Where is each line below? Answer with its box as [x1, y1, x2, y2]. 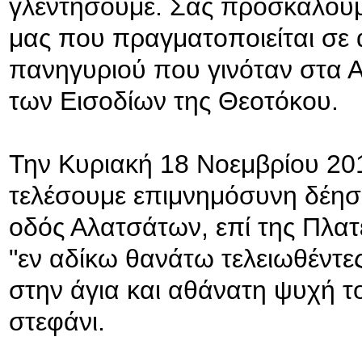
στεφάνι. [9, 306, 105, 336]
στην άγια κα [9, 275, 155, 305]
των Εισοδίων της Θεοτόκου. [9, 86, 339, 116]
